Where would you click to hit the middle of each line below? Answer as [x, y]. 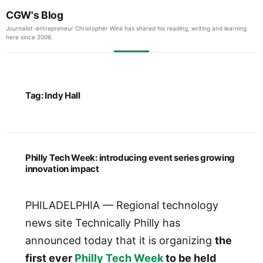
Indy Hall [63, 95]
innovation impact [62, 168]
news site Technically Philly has [102, 223]
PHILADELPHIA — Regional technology [122, 205]
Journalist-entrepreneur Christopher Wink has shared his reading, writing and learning [126, 28]
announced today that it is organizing [120, 241]
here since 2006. [29, 37]
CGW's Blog [35, 15]
